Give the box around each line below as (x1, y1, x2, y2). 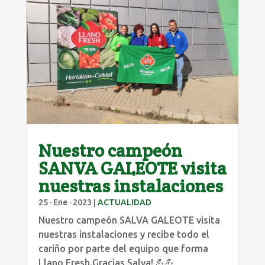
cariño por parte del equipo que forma (38, 243, 208, 254)
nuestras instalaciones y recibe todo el (38, 228, 209, 240)
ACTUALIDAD (97, 197, 151, 207)
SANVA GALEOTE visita (38, 156, 227, 180)
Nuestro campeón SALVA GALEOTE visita (38, 214, 220, 225)
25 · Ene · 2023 (38, 197, 92, 207)
